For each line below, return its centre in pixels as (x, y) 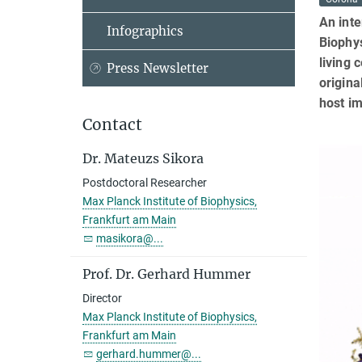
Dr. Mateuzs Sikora (143, 158)
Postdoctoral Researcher (145, 183)
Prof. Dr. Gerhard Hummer (166, 274)
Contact (112, 124)
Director (102, 298)
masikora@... (130, 238)
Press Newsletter (158, 68)
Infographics (145, 31)
